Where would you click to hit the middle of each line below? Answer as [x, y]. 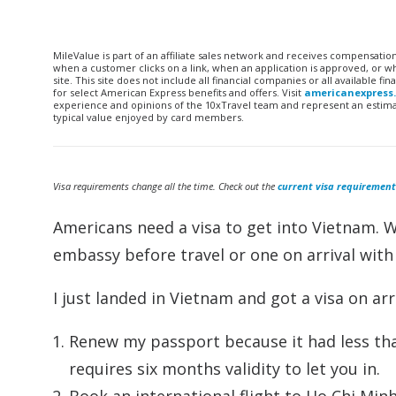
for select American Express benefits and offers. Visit [179, 92]
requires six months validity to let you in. [225, 369]
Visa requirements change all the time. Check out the [165, 186]
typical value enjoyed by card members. [148, 117]
